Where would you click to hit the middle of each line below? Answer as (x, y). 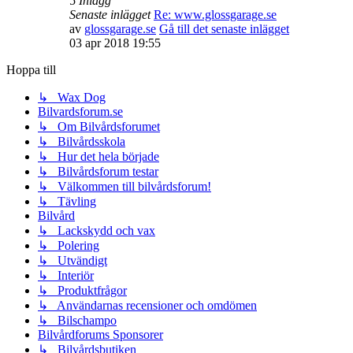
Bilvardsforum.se (80, 111)
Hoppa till (31, 69)
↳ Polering (69, 245)
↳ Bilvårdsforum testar (98, 171)
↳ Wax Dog (72, 97)
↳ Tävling (67, 201)
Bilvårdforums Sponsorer (100, 334)
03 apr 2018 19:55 (115, 43)
